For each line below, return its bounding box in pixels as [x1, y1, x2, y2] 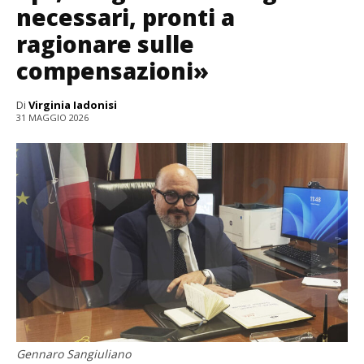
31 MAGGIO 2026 [16, 110, 89, 123]
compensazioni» [16, 54, 209, 86]
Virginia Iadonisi [28, 97, 117, 112]
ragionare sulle [16, 28, 194, 59]
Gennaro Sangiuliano [16, 345, 131, 362]
